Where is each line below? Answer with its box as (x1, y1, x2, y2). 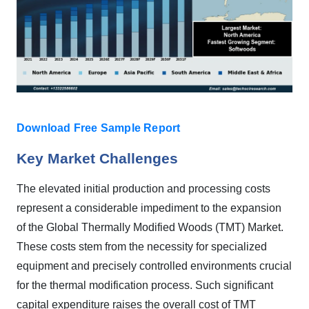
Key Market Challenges (17, 150, 178, 167)
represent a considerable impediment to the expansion (17, 202, 281, 214)
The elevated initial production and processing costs (17, 183, 270, 195)
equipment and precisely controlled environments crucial (17, 260, 292, 272)
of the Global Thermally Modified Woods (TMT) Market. (17, 221, 283, 233)
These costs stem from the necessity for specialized (17, 241, 267, 252)
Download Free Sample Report (17, 122, 181, 134)
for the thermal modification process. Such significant (17, 279, 273, 291)
